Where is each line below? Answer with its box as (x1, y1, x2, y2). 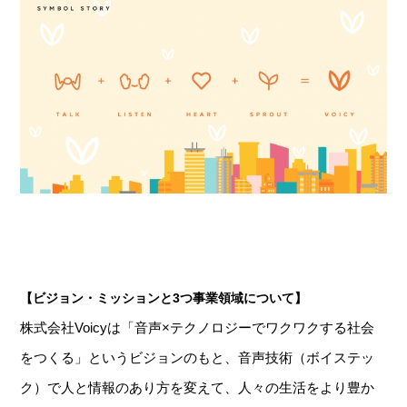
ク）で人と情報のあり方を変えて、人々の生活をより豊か (20, 380, 375, 396)
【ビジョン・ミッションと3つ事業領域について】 (20, 291, 308, 306)
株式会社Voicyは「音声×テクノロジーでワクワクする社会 (20, 320, 375, 336)
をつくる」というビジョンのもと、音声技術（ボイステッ (20, 350, 375, 366)
